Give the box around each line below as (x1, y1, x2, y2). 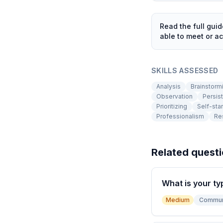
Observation (156, 93, 193, 100)
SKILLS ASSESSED (151, 66, 219, 75)
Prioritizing (156, 103, 187, 110)
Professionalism (156, 112, 204, 120)
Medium (166, 196, 190, 204)
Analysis (156, 83, 181, 90)
